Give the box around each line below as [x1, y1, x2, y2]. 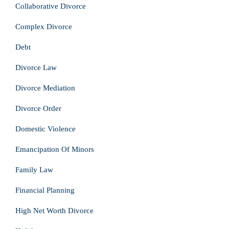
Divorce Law [15, 63, 57, 72]
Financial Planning [15, 186, 75, 194]
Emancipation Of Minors [15, 145, 94, 153]
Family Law [15, 166, 53, 174]
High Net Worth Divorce [15, 207, 94, 215]
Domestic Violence [15, 125, 76, 133]
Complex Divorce [15, 22, 72, 31]
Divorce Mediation [15, 84, 75, 92]
